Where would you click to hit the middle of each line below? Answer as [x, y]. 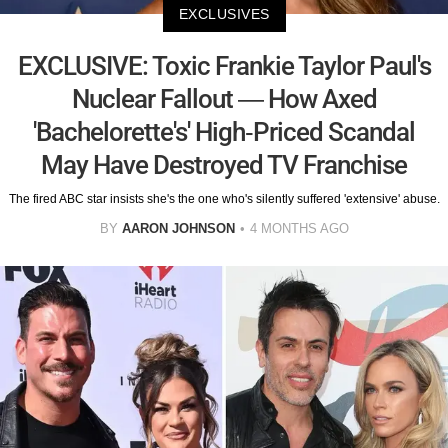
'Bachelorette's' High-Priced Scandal [224, 131]
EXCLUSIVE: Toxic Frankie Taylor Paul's [224, 65]
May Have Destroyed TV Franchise [224, 164]
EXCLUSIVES [224, 13]
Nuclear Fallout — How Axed [224, 98]
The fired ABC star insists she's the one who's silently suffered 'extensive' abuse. [224, 198]
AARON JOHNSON [178, 228]
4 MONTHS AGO [299, 228]
